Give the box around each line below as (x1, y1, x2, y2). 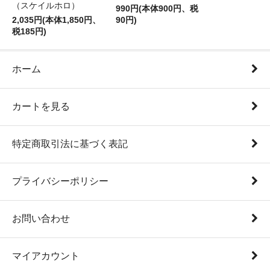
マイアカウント (12, 250, 80, 261)
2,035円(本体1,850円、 (12, 15, 101, 25)
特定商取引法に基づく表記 (12, 138, 128, 149)
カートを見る (12, 101, 70, 111)
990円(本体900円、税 (116, 4, 198, 13)
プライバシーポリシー (12, 175, 108, 186)
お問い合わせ (12, 213, 70, 224)
